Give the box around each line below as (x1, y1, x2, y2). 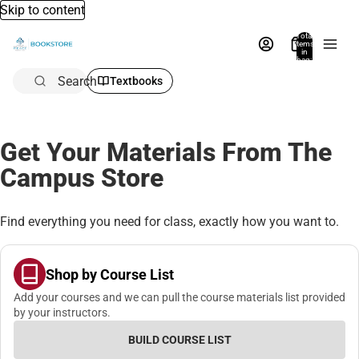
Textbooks (110, 75, 163, 87)
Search (58, 73, 97, 89)
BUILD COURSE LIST (127, 333, 232, 347)
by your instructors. (14, 306, 111, 320)
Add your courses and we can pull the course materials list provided (14, 291, 345, 305)
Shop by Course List (46, 265, 174, 283)
